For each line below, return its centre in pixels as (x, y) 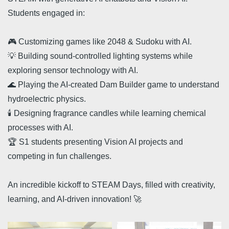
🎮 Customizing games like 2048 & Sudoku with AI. (100, 42)
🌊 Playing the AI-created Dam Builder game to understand (113, 85)
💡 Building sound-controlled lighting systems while (100, 56)
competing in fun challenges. (60, 156)
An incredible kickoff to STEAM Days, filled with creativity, (111, 185)
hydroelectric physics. (47, 99)
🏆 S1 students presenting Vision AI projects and (95, 142)
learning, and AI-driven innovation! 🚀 (75, 199)
